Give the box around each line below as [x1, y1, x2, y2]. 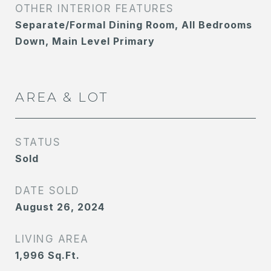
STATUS [15, 136, 60, 149]
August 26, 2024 [15, 201, 105, 214]
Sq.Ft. [48, 249, 80, 262]
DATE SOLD [15, 184, 80, 197]
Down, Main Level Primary [15, 35, 155, 48]
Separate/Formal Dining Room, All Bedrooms [15, 19, 252, 31]
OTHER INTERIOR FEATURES [15, 2, 174, 15]
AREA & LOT [15, 90, 108, 105]
